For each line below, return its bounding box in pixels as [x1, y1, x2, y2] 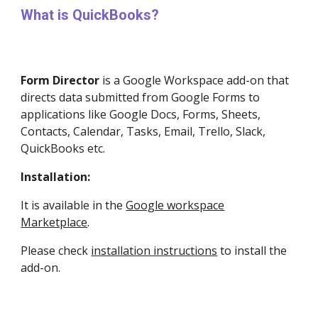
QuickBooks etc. [21, 141, 106, 156]
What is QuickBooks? [21, 6, 160, 23]
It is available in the [21, 197, 126, 213]
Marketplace [21, 214, 88, 230]
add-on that [224, 72, 290, 88]
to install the [217, 243, 287, 258]
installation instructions [91, 243, 218, 258]
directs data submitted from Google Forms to [21, 89, 261, 105]
